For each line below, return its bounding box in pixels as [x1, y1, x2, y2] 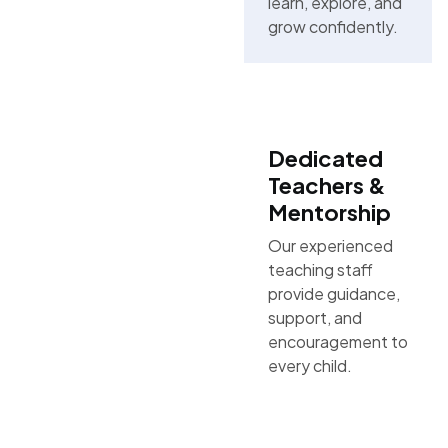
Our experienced [267, 235, 393, 256]
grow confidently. [267, 16, 398, 37]
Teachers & [267, 171, 386, 199]
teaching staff [267, 259, 373, 280]
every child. [267, 355, 352, 376]
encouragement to [267, 331, 408, 352]
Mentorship [267, 198, 391, 226]
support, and [267, 307, 362, 328]
